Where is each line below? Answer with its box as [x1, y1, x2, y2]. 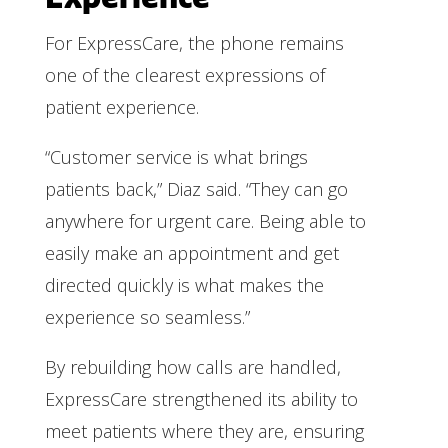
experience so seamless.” [44, 304, 250, 329]
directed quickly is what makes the [44, 272, 324, 297]
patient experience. [44, 94, 199, 119]
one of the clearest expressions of [44, 62, 325, 87]
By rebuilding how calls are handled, [44, 354, 341, 379]
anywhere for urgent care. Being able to [44, 208, 366, 233]
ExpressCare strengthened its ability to [44, 386, 358, 411]
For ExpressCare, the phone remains [44, 30, 344, 55]
